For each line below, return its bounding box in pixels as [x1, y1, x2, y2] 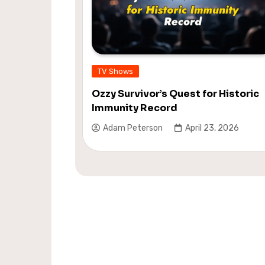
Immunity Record [92, 101, 177, 114]
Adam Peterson [103, 123, 163, 134]
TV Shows [98, 66, 133, 76]
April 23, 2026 [185, 123, 239, 134]
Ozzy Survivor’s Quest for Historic [92, 87, 259, 100]
